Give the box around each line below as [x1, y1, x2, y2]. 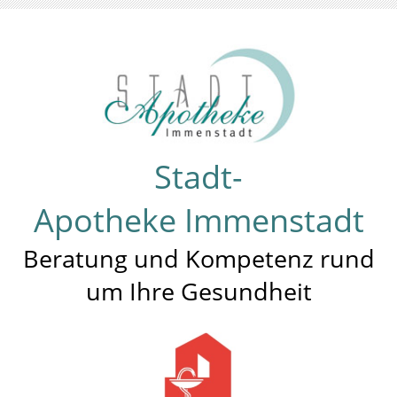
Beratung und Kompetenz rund [22, 242, 375, 275]
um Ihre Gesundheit [85, 275, 312, 307]
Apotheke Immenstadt [33, 198, 364, 242]
